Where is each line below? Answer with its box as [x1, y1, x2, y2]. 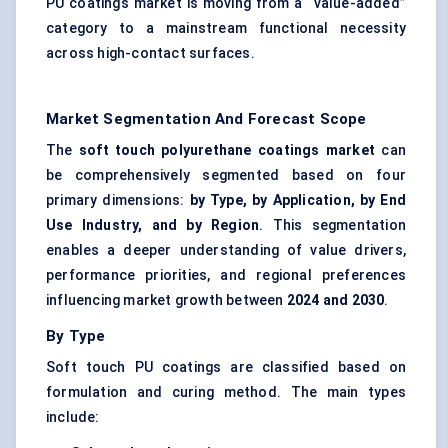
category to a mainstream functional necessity [46, 20, 406, 37]
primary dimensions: [46, 192, 190, 209]
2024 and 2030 [286, 292, 385, 309]
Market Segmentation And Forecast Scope [46, 110, 367, 129]
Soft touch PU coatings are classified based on [46, 359, 406, 376]
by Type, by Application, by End [189, 192, 406, 209]
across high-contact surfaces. [46, 45, 255, 62]
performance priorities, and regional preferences [46, 267, 406, 284]
